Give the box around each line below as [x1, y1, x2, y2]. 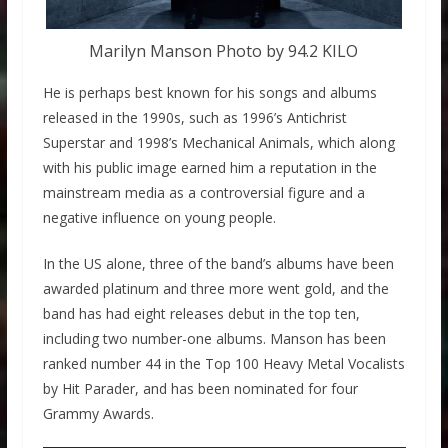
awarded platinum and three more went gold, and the [42, 279, 389, 299]
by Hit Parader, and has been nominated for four [42, 379, 358, 399]
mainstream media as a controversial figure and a [42, 183, 365, 203]
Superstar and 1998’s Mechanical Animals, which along [42, 133, 395, 153]
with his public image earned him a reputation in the [42, 158, 377, 178]
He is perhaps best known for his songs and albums [42, 83, 377, 103]
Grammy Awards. [42, 404, 154, 424]
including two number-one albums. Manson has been [42, 329, 386, 349]
